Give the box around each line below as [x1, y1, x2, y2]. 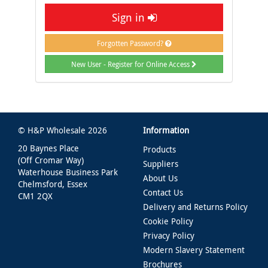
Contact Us [143, 187, 183, 198]
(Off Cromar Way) [18, 154, 84, 166]
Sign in [111, 10, 148, 25]
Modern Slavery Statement [143, 244, 245, 255]
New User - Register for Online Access [71, 59, 191, 69]
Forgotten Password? [97, 38, 165, 48]
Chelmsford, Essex [18, 178, 87, 190]
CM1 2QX [18, 190, 53, 202]
